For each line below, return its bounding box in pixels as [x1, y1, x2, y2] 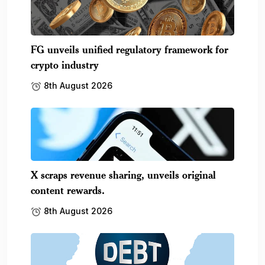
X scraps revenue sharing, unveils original [31, 168, 216, 181]
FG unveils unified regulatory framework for [31, 43, 228, 56]
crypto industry [31, 58, 99, 71]
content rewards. [31, 183, 105, 196]
